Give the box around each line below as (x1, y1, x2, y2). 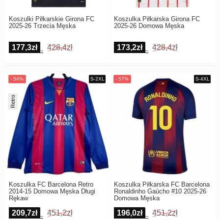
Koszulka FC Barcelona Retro (8, 181, 93, 189)
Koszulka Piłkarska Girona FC (113, 15, 200, 23)
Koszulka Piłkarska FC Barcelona (113, 181, 210, 189)
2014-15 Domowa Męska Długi (8, 188, 95, 195)
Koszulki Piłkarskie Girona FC (8, 15, 94, 23)
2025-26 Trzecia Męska (8, 22, 76, 30)
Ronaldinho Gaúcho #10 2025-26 (113, 188, 206, 195)
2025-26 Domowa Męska (113, 22, 184, 30)
